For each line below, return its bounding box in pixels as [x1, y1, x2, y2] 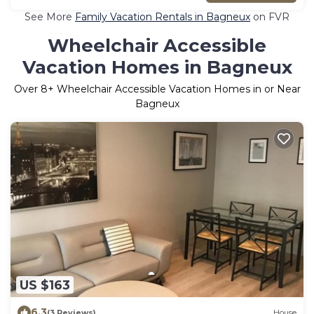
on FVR [250, 10, 289, 23]
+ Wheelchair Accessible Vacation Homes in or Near [47, 82, 301, 95]
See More [25, 10, 75, 23]
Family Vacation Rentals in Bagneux [75, 10, 250, 23]
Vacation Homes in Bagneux [22, 55, 292, 78]
